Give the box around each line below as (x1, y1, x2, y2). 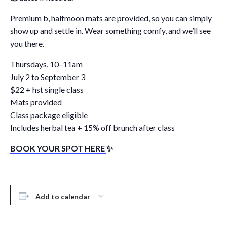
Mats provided (10, 97, 62, 107)
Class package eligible (10, 110, 88, 120)
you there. (10, 39, 44, 49)
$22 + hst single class (10, 85, 84, 95)
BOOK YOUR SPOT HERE (10, 143, 106, 154)
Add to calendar (35, 192, 90, 201)
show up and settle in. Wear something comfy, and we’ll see (10, 26, 211, 36)
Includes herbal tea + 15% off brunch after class (10, 123, 175, 133)
